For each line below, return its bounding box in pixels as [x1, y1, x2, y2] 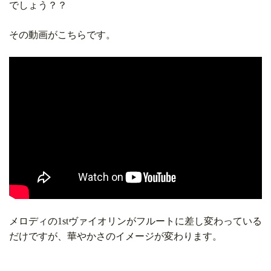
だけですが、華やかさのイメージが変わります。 [9, 231, 222, 242]
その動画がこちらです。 [9, 30, 116, 41]
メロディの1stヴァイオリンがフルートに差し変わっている [9, 216, 262, 227]
